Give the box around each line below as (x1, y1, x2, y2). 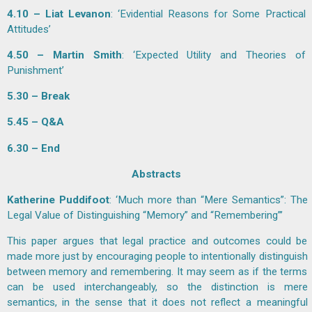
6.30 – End (6, 141, 60, 155)
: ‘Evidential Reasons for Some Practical (110, 7, 306, 20)
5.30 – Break (6, 90, 70, 103)
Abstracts (131, 167, 181, 180)
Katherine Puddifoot (6, 194, 109, 207)
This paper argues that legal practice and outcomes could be (6, 235, 308, 248)
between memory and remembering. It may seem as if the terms (6, 265, 308, 279)
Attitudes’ (6, 22, 51, 36)
